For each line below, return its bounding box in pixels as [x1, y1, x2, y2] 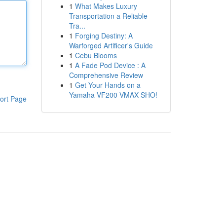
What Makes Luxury [74, 1, 137, 11]
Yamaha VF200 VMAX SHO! [69, 90, 157, 100]
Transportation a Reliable [69, 11, 147, 21]
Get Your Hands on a [74, 80, 141, 90]
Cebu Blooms [74, 50, 117, 60]
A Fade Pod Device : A [74, 60, 146, 70]
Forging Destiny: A [74, 31, 133, 40]
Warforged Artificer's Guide [69, 40, 153, 50]
